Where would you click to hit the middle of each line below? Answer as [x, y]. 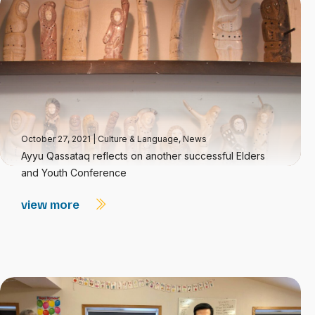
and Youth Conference [74, 173]
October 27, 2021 [57, 139]
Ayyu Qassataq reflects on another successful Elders [143, 156]
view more [52, 204]
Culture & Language [138, 139]
